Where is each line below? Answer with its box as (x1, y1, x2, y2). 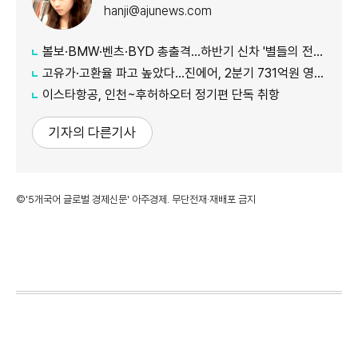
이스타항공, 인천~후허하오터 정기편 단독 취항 (42, 87, 280, 103)
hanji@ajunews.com (104, 2, 212, 18)
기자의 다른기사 (49, 125, 136, 141)
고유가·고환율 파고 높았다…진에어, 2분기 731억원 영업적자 (42, 66, 314, 82)
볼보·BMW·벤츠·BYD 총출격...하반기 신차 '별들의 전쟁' (42, 44, 313, 60)
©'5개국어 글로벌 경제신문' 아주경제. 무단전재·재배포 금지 (16, 193, 256, 206)
